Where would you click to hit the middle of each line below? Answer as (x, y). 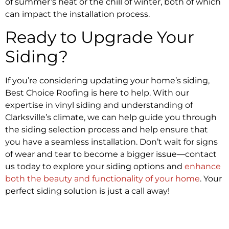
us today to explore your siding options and (95, 167)
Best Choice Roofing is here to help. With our (97, 93)
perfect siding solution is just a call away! (87, 191)
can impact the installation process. (77, 14)
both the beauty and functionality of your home (102, 179)
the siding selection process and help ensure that (107, 130)
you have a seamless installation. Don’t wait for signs (111, 142)
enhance (203, 167)
